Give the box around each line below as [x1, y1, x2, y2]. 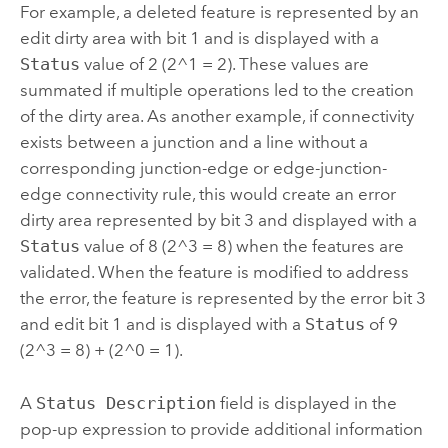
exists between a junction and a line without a [19, 132, 368, 153]
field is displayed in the [215, 392, 397, 413]
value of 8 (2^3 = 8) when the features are [79, 236, 404, 257]
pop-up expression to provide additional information [19, 418, 423, 439]
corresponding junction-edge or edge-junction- [19, 158, 387, 179]
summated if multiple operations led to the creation [19, 80, 414, 101]
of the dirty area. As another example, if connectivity [19, 106, 414, 127]
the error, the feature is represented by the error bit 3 [19, 288, 426, 309]
